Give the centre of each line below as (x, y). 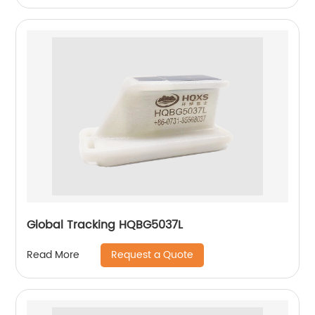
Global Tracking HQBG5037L (105, 225)
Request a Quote (153, 255)
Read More (53, 255)
